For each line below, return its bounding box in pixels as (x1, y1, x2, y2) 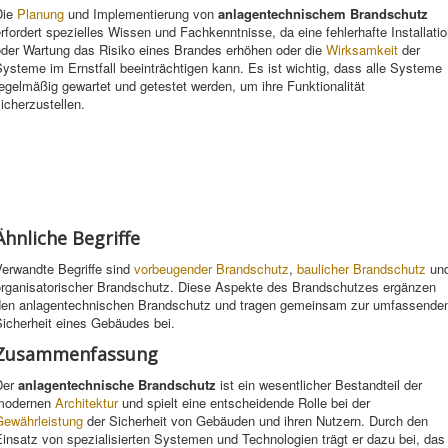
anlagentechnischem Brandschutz (218, 4, 428, 23)
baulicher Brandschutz (297, 259, 426, 278)
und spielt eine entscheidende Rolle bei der (118, 393, 370, 412)
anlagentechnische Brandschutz (18, 375, 216, 394)
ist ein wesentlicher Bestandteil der (216, 375, 422, 394)
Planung (17, 4, 64, 23)
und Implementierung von (64, 4, 218, 23)
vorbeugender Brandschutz (134, 259, 289, 278)
